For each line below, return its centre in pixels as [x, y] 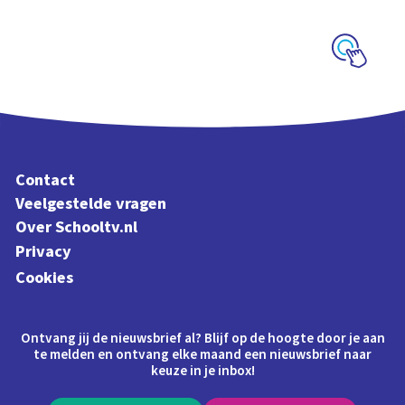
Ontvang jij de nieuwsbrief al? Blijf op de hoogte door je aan [202, 339]
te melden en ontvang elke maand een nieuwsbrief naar [202, 355]
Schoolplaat [347, 80]
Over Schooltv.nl [77, 227]
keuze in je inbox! [202, 371]
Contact [46, 179]
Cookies [45, 277]
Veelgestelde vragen [91, 204]
